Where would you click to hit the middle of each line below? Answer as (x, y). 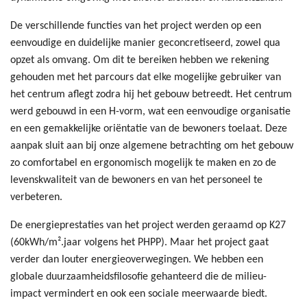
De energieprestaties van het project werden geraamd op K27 (148, 226)
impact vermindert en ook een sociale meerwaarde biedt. (139, 294)
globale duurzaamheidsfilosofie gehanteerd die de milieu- (138, 277)
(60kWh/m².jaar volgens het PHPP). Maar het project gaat (139, 243)
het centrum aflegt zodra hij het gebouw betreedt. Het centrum (151, 95)
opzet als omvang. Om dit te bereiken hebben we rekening (140, 61)
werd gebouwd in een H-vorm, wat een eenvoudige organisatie (150, 112)
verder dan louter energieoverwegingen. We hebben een (137, 260)
